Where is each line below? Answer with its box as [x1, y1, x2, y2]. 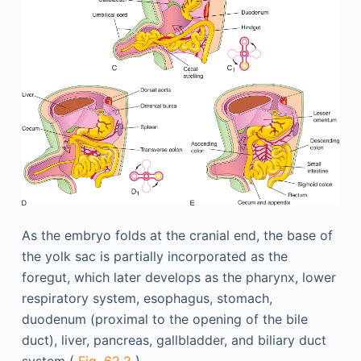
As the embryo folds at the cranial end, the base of [21, 226, 333, 243]
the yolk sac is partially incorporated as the [21, 247, 288, 264]
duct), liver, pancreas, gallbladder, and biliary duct [21, 331, 326, 348]
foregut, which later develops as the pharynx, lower [21, 268, 336, 285]
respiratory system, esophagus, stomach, [21, 289, 272, 306]
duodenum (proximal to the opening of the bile [21, 310, 308, 327]
